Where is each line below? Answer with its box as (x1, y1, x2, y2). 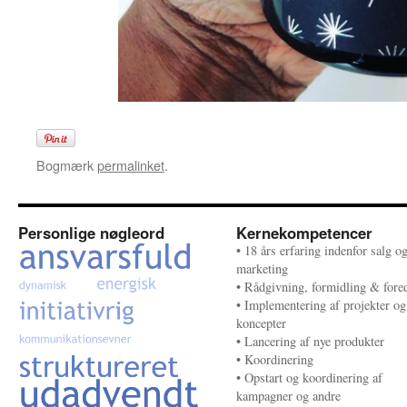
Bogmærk (36, 155, 97, 174)
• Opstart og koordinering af (236, 369, 382, 386)
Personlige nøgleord (18, 222, 164, 243)
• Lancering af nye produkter (236, 333, 384, 350)
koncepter (236, 314, 286, 332)
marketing (236, 260, 288, 277)
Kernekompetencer (236, 222, 372, 243)
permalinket (97, 155, 164, 174)
